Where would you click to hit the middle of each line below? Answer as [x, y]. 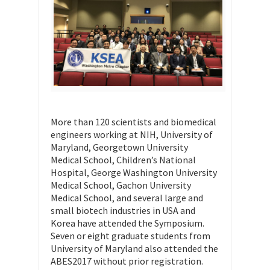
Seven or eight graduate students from [130, 235]
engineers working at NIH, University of [132, 134]
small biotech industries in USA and [123, 210]
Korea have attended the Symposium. [127, 223]
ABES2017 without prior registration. [127, 261]
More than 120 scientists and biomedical [133, 121]
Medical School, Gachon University [121, 185]
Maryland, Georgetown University [119, 147]
